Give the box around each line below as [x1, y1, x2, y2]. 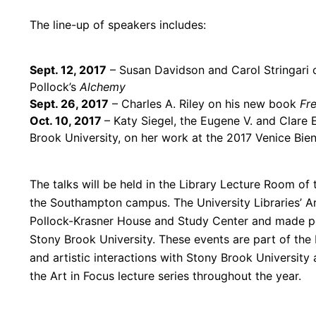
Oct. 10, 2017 [30, 114, 104, 128]
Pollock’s [30, 80, 80, 95]
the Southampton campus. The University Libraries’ [30, 195, 305, 209]
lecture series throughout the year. [114, 268, 301, 283]
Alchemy [80, 80, 126, 95]
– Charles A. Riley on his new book [109, 97, 300, 111]
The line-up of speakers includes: [30, 17, 206, 32]
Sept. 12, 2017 [30, 63, 107, 78]
